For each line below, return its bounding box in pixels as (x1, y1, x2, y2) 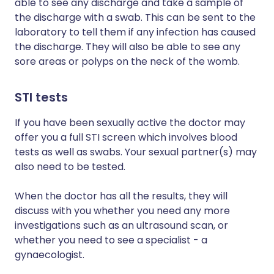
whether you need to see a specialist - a (15, 233, 207, 247)
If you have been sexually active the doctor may (15, 116, 245, 130)
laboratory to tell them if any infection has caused (15, 25, 256, 39)
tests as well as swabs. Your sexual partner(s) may (15, 145, 257, 159)
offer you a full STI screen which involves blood (15, 130, 237, 144)
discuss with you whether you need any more (15, 204, 230, 218)
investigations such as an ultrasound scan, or (15, 218, 228, 232)
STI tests (15, 89, 68, 106)
